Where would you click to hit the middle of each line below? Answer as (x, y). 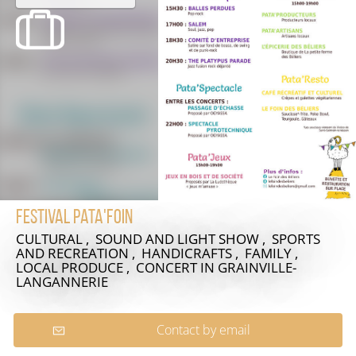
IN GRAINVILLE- (248, 267)
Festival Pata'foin (74, 218)
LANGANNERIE (62, 282)
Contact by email (203, 330)
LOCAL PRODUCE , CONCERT (108, 267)
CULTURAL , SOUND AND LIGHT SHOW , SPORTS (168, 239)
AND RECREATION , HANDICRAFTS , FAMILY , (159, 253)
